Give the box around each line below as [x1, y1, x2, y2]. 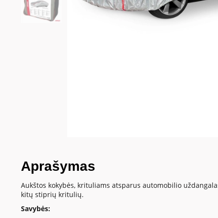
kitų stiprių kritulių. [20, 190, 84, 200]
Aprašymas [20, 159, 95, 174]
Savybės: [20, 204, 50, 214]
